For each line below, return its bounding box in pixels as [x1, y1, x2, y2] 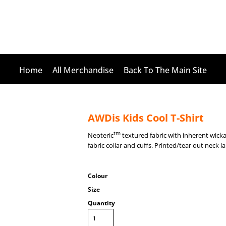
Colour [88, 172, 107, 181]
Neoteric [88, 131, 114, 140]
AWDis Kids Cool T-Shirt [88, 111, 204, 125]
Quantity [88, 199, 115, 208]
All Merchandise [52, 64, 114, 76]
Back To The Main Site [124, 64, 207, 76]
